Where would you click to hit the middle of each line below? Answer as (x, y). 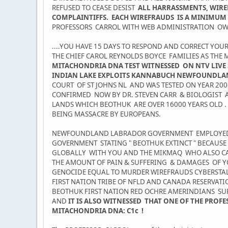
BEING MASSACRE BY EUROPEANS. (106, 114)
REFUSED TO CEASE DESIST (95, 8)
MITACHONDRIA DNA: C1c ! (98, 211)
